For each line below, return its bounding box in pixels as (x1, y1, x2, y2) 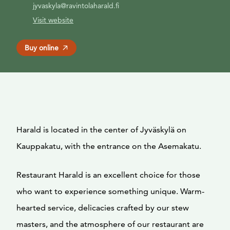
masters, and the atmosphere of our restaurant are (16, 219, 204, 229)
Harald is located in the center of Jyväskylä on (16, 125, 186, 135)
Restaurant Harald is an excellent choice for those (16, 170, 200, 180)
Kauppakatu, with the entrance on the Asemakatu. (16, 141, 201, 151)
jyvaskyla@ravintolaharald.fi (33, 1, 119, 10)
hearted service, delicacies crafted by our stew (16, 203, 189, 213)
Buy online (25, 43, 59, 52)
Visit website (33, 15, 73, 25)
